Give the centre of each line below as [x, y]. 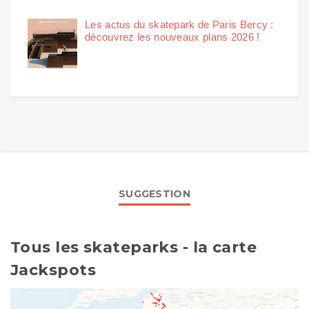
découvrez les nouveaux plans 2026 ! [172, 37]
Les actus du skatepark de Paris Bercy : [179, 25]
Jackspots [53, 270]
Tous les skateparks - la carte [134, 247]
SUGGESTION [154, 193]
